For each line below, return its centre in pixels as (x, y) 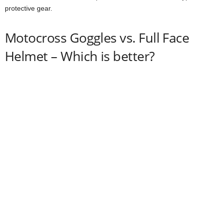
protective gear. (29, 8)
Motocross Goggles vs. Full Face (97, 38)
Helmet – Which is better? (80, 56)
